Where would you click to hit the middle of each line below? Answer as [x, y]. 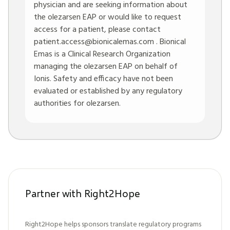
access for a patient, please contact [97, 30]
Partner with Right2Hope [83, 193]
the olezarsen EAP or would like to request [108, 17]
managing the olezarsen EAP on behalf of [106, 67]
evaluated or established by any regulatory [108, 91]
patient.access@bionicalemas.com [94, 42]
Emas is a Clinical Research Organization [102, 54]
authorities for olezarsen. [77, 104]
